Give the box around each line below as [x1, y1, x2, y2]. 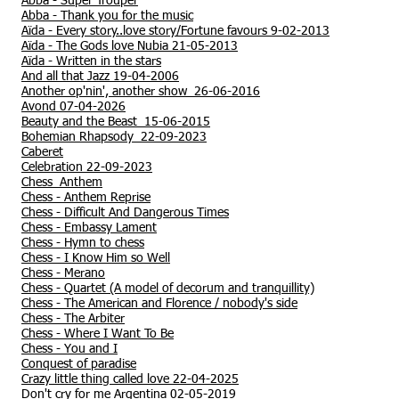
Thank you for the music [61, 10, 193, 22]
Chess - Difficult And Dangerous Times [21, 207, 229, 219]
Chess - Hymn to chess [21, 237, 144, 249]
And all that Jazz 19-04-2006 [21, 70, 179, 83]
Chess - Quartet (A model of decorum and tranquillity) [21, 282, 314, 295]
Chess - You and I [21, 343, 118, 355]
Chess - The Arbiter [21, 313, 125, 325]
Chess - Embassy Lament [21, 222, 157, 234]
